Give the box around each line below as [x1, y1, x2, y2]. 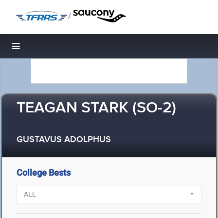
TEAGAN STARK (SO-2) [17, 98, 176, 118]
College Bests [17, 167, 71, 178]
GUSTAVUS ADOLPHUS [17, 134, 111, 145]
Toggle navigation [16, 44, 82, 54]
